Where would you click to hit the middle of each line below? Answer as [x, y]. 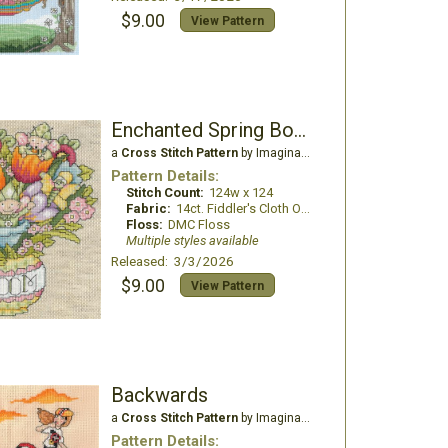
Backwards [159, 395]
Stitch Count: [164, 192]
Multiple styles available [192, 240]
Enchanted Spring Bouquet [299, 130]
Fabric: [148, 208]
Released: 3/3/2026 [172, 261]
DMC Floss [198, 224]
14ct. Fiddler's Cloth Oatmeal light [238, 208]
